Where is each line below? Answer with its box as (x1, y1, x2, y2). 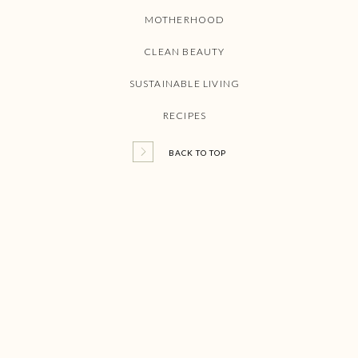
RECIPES (162, 109, 207, 121)
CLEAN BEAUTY (144, 46, 225, 58)
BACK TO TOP (169, 148, 226, 157)
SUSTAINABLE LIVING (129, 78, 241, 89)
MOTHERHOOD (144, 14, 225, 26)
